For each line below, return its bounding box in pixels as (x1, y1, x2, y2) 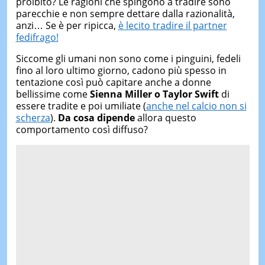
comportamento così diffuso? (15, 123, 148, 136)
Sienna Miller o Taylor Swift (87, 88, 219, 101)
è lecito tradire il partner (118, 19, 227, 32)
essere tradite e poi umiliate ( (15, 99, 146, 112)
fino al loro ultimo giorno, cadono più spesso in (15, 64, 227, 77)
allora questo (134, 111, 196, 124)
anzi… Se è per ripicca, (15, 19, 118, 32)
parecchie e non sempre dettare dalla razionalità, (15, 7, 235, 20)
